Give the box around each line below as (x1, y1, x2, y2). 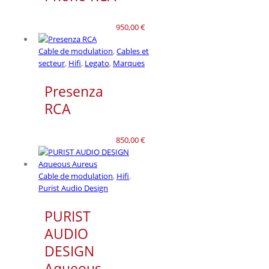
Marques (113, 57, 145, 68)
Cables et (116, 45, 149, 56)
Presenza (44, 82, 103, 101)
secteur (38, 57, 65, 68)
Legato (85, 57, 109, 68)
